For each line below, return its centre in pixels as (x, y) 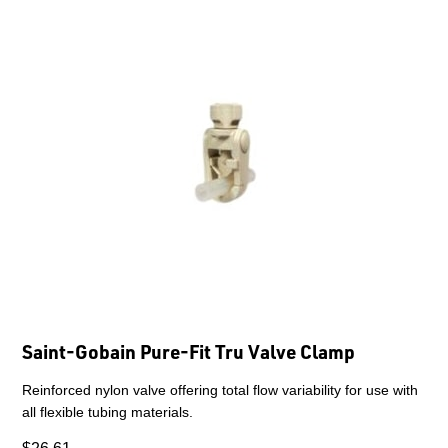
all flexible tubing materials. (107, 411)
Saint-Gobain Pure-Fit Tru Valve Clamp (188, 351)
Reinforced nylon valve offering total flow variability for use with (220, 389)
